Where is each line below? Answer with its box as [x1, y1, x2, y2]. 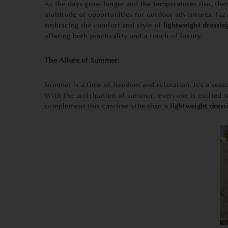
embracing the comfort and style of [44, 21, 161, 30]
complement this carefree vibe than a [44, 102, 168, 110]
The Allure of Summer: [44, 56, 119, 65]
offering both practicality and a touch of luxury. [44, 32, 203, 40]
